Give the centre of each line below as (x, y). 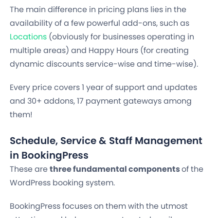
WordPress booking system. (62, 182)
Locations (28, 36)
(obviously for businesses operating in (120, 36)
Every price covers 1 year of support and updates (103, 87)
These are (30, 169)
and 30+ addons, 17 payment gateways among (101, 101)
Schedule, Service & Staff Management (106, 140)
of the (192, 169)
